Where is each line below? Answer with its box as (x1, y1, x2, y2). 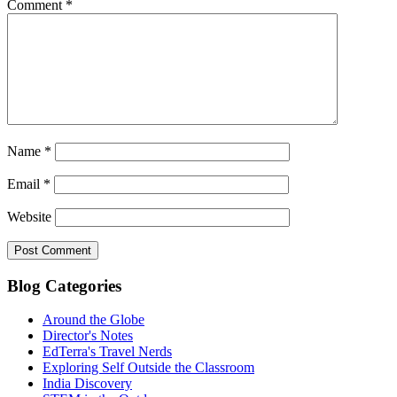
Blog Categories (7, 276, 121, 295)
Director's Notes (43, 328, 133, 344)
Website (7, 208, 51, 224)
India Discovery (43, 376, 132, 392)
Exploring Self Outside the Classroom (43, 360, 254, 376)
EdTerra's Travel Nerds (43, 344, 172, 360)
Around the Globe (43, 312, 144, 328)
